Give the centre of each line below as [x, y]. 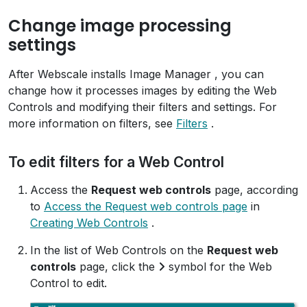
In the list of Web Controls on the [119, 250]
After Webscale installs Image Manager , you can [136, 74]
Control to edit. [69, 283]
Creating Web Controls [89, 223]
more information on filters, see [92, 123]
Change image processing [120, 26]
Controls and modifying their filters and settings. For [143, 107]
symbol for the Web [219, 267]
